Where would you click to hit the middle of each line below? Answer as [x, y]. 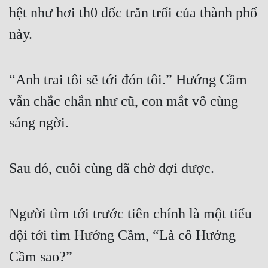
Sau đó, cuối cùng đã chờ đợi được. [112, 168]
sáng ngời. [39, 123]
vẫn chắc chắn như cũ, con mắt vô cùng [124, 101]
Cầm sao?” [41, 257]
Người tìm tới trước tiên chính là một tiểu [130, 214]
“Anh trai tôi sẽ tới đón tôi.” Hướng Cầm [128, 80]
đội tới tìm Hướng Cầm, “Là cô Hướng [122, 235]
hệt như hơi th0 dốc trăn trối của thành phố [133, 13]
